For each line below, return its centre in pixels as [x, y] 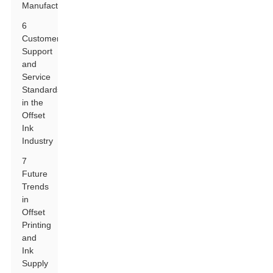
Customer [41, 38]
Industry [38, 141]
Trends [36, 186]
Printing [37, 225]
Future [35, 174]
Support [37, 51]
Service [37, 77]
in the [33, 102]
